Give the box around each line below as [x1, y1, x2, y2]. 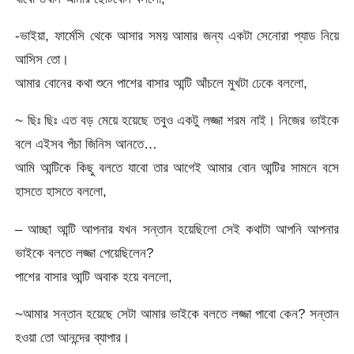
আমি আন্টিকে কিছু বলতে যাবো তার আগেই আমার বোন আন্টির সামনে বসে [15, 160, 339, 176]
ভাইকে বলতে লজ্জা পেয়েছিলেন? [15, 244, 154, 261]
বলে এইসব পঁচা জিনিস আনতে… [15, 136, 158, 153]
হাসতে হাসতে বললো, [15, 183, 107, 200]
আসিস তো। [15, 51, 70, 67]
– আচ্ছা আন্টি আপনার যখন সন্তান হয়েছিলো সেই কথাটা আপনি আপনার [15, 220, 339, 237]
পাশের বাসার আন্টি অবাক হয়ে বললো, [15, 268, 173, 284]
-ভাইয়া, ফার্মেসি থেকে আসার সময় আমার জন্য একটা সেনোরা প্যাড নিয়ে [15, 27, 339, 43]
